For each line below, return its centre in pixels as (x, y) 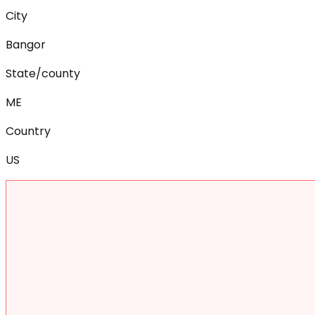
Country (28, 131)
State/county (43, 73)
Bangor (26, 44)
